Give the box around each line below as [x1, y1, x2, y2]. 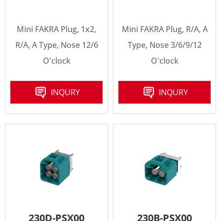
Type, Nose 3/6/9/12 [127, 39, 202, 50]
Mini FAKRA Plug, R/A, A [121, 23, 208, 35]
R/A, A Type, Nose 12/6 [15, 39, 98, 50]
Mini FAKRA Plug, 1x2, [17, 23, 96, 35]
